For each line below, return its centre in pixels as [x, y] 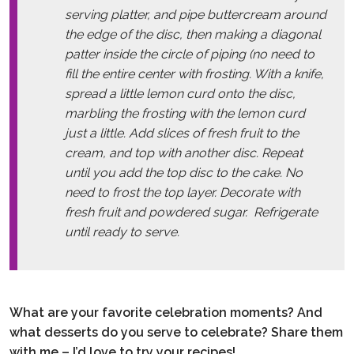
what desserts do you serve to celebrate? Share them [176, 332]
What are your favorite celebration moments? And [166, 312]
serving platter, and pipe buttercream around [196, 14]
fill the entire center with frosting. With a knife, [194, 73]
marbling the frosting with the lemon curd [185, 113]
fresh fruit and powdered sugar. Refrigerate [191, 212]
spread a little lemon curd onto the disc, [180, 93]
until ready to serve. [122, 232]
